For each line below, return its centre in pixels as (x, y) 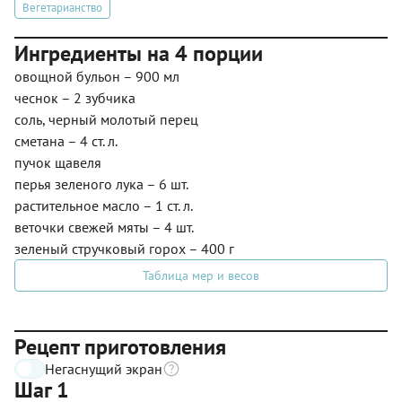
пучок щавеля (58, 162)
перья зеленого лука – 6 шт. (101, 184)
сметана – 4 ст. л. (66, 140)
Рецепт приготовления (120, 346)
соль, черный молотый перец (106, 119)
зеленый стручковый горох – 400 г (124, 248)
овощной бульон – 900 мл (97, 76)
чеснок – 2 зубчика (75, 97)
